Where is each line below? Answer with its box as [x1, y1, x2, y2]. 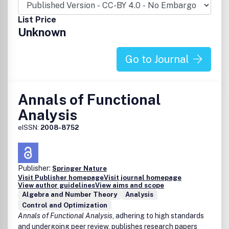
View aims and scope [95, 181, 164, 189]
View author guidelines [18, 181, 95, 189]
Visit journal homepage [104, 174, 181, 181]
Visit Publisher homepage [18, 174, 104, 181]
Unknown [18, 26, 66, 39]
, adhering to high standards [112, 212, 204, 220]
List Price [18, 15, 56, 25]
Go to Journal [125, 53, 189, 65]
